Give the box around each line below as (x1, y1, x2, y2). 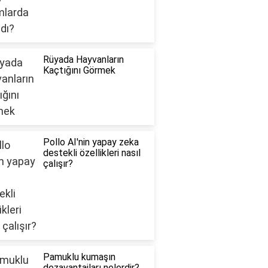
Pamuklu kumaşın (42, 251, 115, 263)
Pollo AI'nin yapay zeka (42, 136, 139, 148)
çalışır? (42, 158, 73, 170)
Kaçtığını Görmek (42, 65, 115, 77)
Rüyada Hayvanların (42, 54, 124, 66)
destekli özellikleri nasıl (42, 147, 141, 159)
